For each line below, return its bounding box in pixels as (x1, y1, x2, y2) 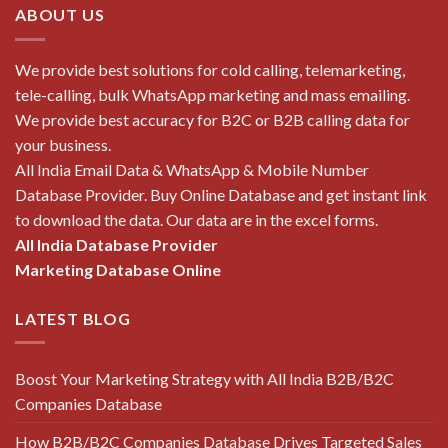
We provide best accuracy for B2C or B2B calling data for (15, 109, 410, 129)
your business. (15, 134, 111, 154)
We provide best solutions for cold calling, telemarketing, (15, 59, 405, 79)
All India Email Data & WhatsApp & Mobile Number (15, 159, 369, 179)
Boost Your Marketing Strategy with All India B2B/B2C (15, 369, 394, 389)
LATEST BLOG (15, 308, 131, 328)
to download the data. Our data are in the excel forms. (15, 209, 378, 229)
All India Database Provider (15, 234, 218, 254)
